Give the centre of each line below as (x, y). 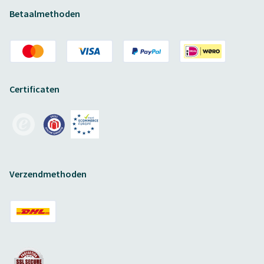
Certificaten (34, 89)
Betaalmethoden (45, 14)
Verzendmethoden (48, 174)
